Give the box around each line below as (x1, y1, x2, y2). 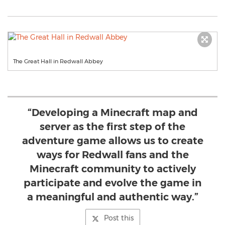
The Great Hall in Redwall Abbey (13, 58, 103, 65)
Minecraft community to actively (29, 163, 196, 175)
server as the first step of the (40, 121, 185, 133)
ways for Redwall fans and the (36, 149, 189, 161)
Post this (103, 213, 134, 222)
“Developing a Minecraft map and (27, 106, 198, 119)
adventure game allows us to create (22, 135, 203, 147)
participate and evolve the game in (24, 177, 201, 189)
